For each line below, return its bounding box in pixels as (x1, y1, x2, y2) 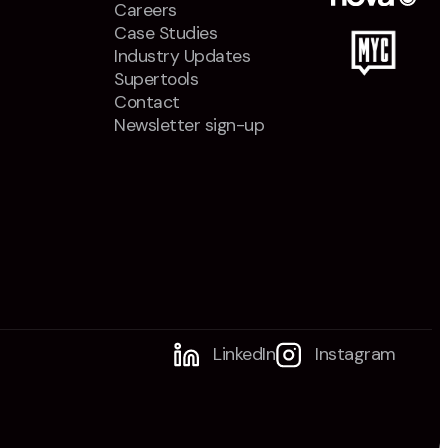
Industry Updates (113, 44, 251, 67)
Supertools (113, 67, 199, 90)
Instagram (315, 342, 396, 367)
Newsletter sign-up (113, 113, 265, 136)
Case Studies (113, 21, 218, 44)
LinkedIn (213, 342, 276, 367)
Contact (113, 90, 180, 113)
